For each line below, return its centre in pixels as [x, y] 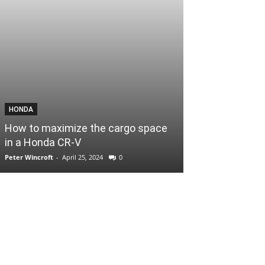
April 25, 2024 [83, 157]
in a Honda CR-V [43, 142]
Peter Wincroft [29, 157]
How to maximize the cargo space [86, 128]
